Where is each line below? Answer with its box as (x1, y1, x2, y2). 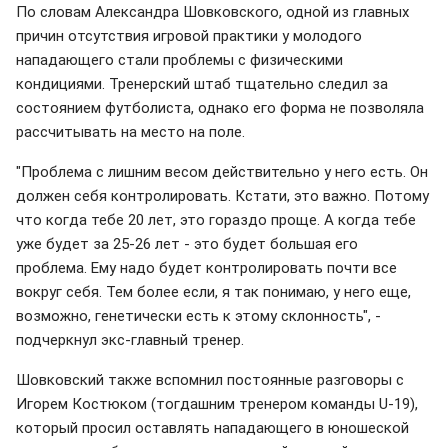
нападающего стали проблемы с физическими (16, 50, 343, 69)
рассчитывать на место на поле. (16, 122, 245, 141)
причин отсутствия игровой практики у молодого (16, 26, 362, 45)
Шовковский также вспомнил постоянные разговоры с (16, 370, 404, 389)
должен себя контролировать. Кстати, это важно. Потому (16, 186, 429, 205)
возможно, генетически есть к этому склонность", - (16, 306, 381, 325)
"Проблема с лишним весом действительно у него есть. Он (16, 162, 428, 181)
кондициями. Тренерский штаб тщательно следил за (16, 74, 388, 93)
